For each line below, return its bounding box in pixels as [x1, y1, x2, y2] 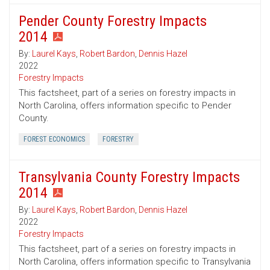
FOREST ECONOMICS [24, 135, 85, 144]
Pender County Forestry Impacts [19, 13, 207, 30]
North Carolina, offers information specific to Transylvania [19, 256, 251, 268]
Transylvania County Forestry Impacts [19, 169, 240, 186]
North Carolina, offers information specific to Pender [19, 100, 231, 111]
